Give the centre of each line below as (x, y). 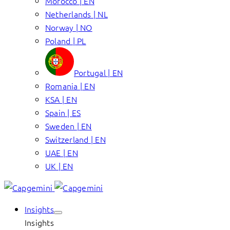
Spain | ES (63, 112)
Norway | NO (69, 27)
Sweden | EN (69, 126)
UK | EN (59, 166)
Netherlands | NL (76, 14)
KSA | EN (61, 99)
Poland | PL (66, 41)
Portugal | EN (99, 72)
